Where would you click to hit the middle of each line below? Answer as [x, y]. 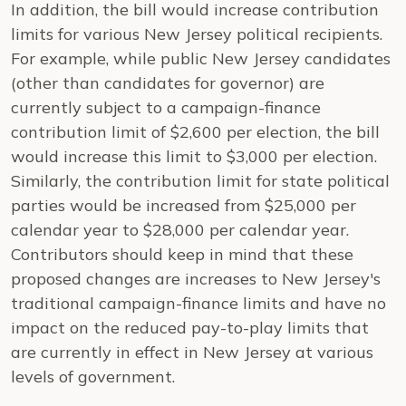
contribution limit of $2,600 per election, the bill [195, 132]
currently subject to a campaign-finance [166, 107]
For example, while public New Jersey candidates [201, 58]
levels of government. [93, 377]
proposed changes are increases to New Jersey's [196, 279]
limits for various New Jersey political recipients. [197, 34]
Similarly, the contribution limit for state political [200, 181]
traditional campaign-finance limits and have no [198, 303]
